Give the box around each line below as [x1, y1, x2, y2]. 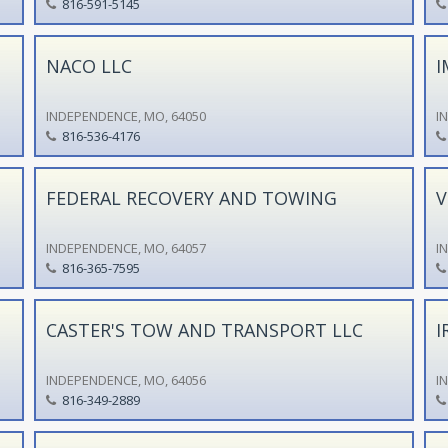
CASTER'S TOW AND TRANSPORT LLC [45, 317, 363, 342]
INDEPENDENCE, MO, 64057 [45, 238, 206, 257]
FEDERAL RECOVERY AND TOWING [45, 185, 337, 210]
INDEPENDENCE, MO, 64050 [45, 106, 206, 125]
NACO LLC [45, 53, 132, 78]
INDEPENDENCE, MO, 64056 [45, 370, 206, 389]
